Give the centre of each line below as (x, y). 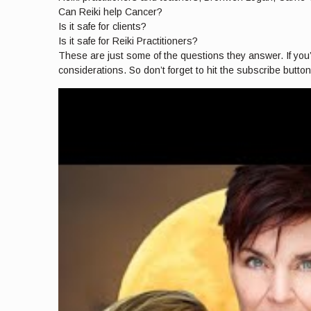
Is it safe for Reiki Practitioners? (128, 41)
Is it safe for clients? (102, 26)
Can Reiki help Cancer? (110, 11)
